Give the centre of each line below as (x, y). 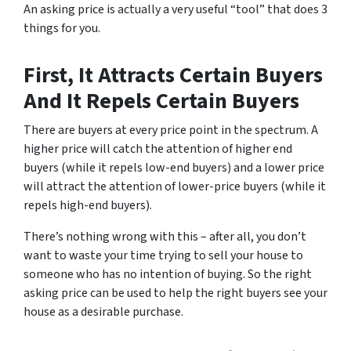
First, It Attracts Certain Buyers (173, 75)
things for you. (62, 28)
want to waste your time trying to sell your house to (163, 255)
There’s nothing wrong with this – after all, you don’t (165, 237)
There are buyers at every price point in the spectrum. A (171, 130)
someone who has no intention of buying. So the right (168, 274)
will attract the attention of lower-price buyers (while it (175, 186)
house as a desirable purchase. (103, 312)
